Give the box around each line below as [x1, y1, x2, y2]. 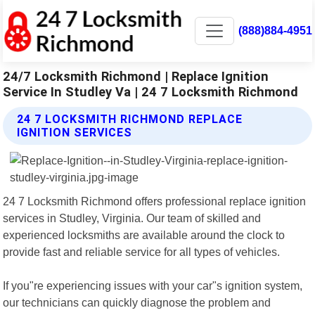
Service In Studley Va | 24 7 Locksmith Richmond [3, 84, 299, 99]
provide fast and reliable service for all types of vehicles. [3, 245, 281, 258]
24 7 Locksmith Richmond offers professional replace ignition [3, 194, 307, 207]
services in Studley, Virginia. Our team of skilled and [3, 211, 262, 224]
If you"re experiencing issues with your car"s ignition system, [3, 278, 303, 292]
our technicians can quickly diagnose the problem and [3, 295, 271, 309]
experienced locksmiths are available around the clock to [3, 228, 285, 241]
